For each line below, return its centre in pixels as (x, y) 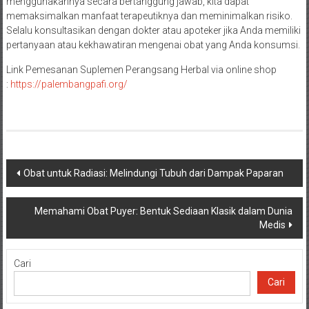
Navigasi (41, 171)
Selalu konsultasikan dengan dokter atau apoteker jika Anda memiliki (153, 31)
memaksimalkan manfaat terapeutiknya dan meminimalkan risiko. (149, 16)
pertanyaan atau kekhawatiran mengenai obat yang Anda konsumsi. (153, 45)
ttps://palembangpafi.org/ (71, 84)
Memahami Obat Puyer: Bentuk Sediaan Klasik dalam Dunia (164, 211)
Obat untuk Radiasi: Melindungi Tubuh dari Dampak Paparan (153, 173)
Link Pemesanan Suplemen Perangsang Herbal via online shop (141, 70)
